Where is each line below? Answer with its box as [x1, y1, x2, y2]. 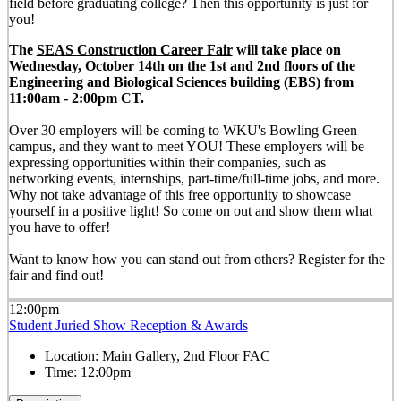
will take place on [232, 42, 341, 58]
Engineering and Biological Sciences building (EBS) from [8, 74, 354, 90]
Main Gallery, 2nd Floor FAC [101, 347, 270, 363]
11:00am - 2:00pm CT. [8, 90, 144, 107]
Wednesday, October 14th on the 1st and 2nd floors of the [8, 58, 355, 74]
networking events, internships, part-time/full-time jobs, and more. [8, 171, 380, 187]
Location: [44, 347, 102, 363]
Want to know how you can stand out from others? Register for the [8, 252, 385, 268]
